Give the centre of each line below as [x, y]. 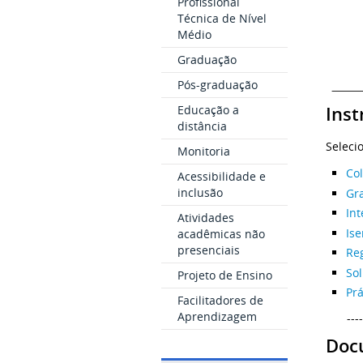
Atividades [205, 218]
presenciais [208, 250]
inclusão [200, 192]
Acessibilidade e [221, 176]
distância [202, 126]
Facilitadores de [220, 300]
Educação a [208, 110]
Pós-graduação [217, 85]
